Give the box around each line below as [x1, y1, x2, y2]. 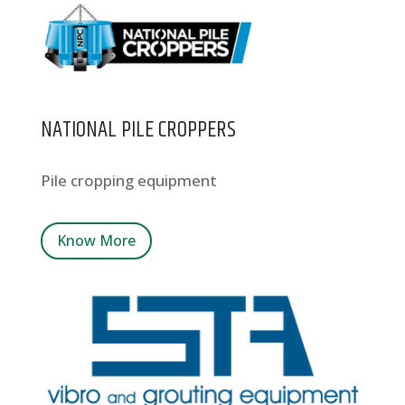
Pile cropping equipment [40, 169, 217, 191]
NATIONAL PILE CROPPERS [40, 112, 236, 147]
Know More [56, 230, 136, 250]
